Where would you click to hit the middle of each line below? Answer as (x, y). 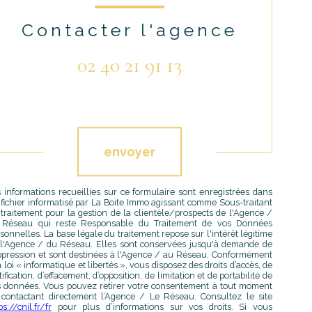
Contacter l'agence (129, 30)
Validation (57, 111)
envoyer (130, 151)
